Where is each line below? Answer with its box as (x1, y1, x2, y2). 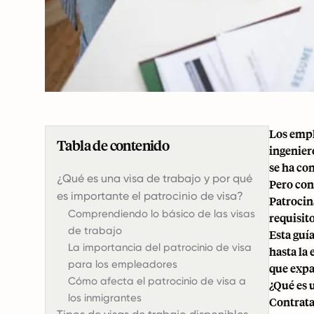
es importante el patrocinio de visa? (57, 189, 243, 203)
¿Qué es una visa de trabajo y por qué (57, 172, 252, 185)
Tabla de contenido (57, 136, 170, 154)
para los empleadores (68, 258, 177, 271)
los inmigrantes (68, 292, 142, 304)
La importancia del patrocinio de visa (68, 241, 252, 254)
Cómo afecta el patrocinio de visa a (68, 275, 246, 287)
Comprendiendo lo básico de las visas (68, 207, 255, 220)
